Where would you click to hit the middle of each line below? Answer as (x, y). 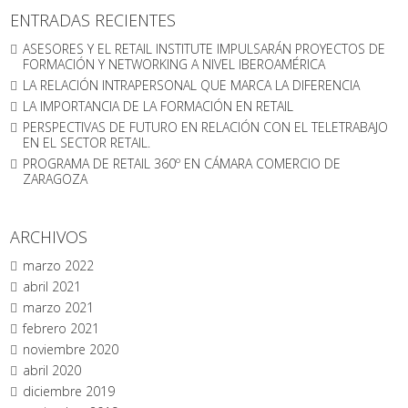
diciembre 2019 (69, 391)
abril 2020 (52, 370)
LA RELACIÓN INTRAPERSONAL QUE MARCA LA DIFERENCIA (192, 85)
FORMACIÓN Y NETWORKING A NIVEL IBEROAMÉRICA (174, 64)
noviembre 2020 (71, 349)
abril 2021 (52, 286)
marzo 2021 (59, 307)
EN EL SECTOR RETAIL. (87, 142)
